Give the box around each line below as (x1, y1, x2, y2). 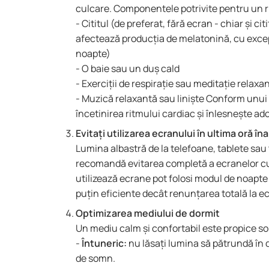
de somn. (76, 252, 115, 265)
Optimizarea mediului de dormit (76, 207, 220, 220)
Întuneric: (82, 237, 127, 250)
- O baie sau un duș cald (76, 62, 181, 75)
